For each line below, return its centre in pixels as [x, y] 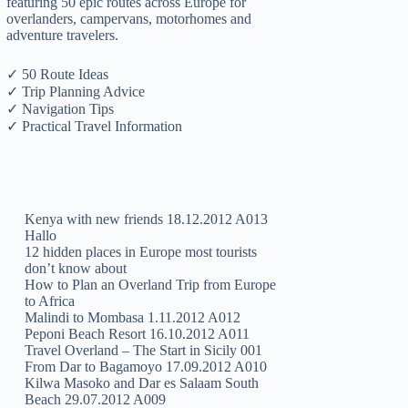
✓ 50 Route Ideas [58, 75]
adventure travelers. [63, 36]
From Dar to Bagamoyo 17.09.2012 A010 [146, 367]
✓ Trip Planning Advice [76, 92]
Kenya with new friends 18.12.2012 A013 [147, 219]
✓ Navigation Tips [61, 109]
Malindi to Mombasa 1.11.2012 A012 [133, 318]
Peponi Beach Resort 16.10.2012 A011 [138, 334]
